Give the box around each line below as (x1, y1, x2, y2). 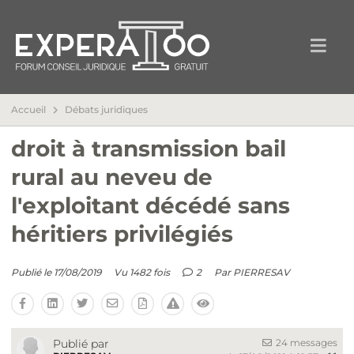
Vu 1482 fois (114, 266, 170, 278)
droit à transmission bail (11, 135, 286, 162)
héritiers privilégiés (11, 220, 233, 247)
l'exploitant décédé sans (11, 192, 290, 219)
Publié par (53, 336, 109, 351)
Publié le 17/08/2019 (11, 266, 101, 278)
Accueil (11, 104, 46, 115)
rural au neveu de (11, 164, 213, 190)
